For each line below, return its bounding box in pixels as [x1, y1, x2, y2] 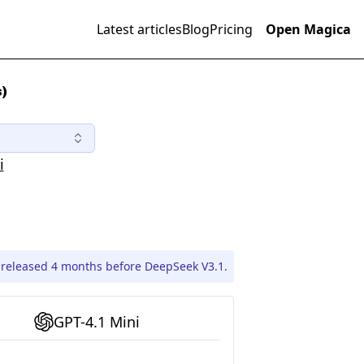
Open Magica [266, 20, 351, 38]
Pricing [210, 20, 253, 38]
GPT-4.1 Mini [53, 312, 140, 331]
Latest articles [97, 20, 182, 38]
